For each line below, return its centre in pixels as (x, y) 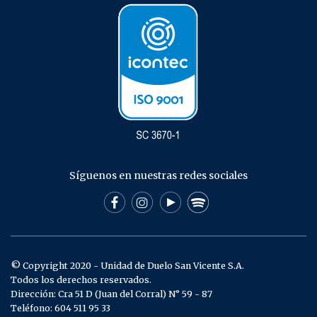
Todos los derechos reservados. (81, 280)
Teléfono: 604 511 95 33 (60, 309)
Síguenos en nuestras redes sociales (158, 176)
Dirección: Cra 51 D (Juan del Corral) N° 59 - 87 (111, 294)
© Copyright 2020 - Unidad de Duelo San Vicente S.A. (127, 266)
